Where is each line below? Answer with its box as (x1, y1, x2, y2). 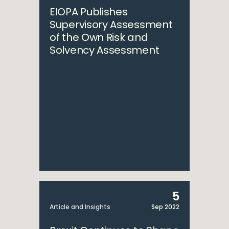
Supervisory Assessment (50, 17, 173, 32)
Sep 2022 (151, 202, 179, 211)
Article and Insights (50, 202, 110, 211)
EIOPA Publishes (50, 5, 128, 19)
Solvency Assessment (50, 43, 159, 57)
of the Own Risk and (50, 30, 148, 44)
